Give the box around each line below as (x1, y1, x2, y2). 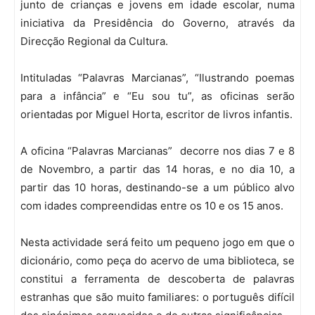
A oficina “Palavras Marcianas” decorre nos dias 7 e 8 (20, 144, 295, 158)
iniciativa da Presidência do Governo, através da (20, 16, 295, 30)
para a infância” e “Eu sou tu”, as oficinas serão (20, 89, 295, 103)
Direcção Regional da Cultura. (20, 34, 168, 49)
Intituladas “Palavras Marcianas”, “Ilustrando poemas (20, 71, 295, 85)
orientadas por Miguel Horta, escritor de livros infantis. (20, 108, 292, 122)
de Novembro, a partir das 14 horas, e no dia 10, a (20, 162, 295, 176)
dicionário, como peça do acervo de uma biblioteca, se (20, 254, 295, 268)
